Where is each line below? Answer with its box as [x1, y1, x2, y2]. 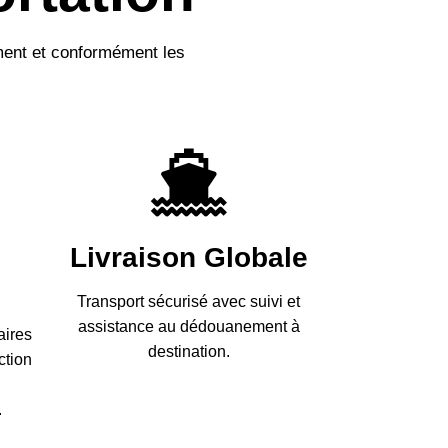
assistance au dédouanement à [77, 317, 300, 335]
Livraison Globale [69, 242, 308, 274]
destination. [147, 342, 230, 360]
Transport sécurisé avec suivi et [77, 292, 300, 310]
